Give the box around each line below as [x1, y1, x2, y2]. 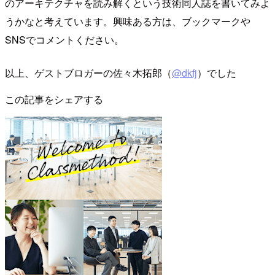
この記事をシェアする [5, 92, 103, 107]
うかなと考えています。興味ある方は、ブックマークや [5, 14, 250, 29]
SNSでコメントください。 [5, 33, 124, 47]
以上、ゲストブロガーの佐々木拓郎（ [5, 66, 172, 80]
